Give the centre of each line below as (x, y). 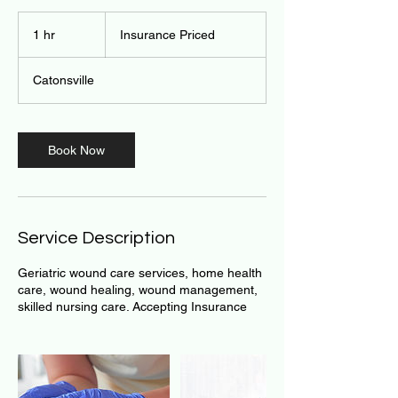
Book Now (76, 150)
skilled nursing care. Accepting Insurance (132, 306)
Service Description (96, 238)
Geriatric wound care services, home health (140, 273)
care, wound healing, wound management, (138, 290)
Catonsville (64, 80)
